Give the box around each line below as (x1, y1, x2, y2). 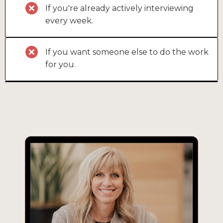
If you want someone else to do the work (45, 47, 209, 57)
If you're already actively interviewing (45, 3, 194, 13)
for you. (45, 60, 76, 70)
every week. (45, 16, 93, 26)
